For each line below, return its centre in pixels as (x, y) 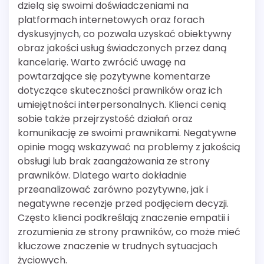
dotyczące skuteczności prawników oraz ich (120, 91)
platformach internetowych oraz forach (111, 20)
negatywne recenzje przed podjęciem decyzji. (123, 204)
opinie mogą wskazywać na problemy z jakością (129, 147)
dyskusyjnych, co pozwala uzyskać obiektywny (125, 34)
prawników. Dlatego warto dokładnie (102, 176)
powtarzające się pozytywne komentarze (114, 77)
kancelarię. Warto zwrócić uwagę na (102, 62)
